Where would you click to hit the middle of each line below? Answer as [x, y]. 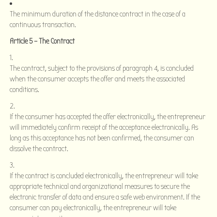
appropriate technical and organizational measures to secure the [100, 186]
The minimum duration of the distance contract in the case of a [98, 14]
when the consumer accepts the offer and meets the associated [97, 79]
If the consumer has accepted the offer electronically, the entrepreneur [108, 116]
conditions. [24, 89]
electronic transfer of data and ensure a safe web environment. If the [105, 197]
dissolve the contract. [39, 148]
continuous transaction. [43, 24]
